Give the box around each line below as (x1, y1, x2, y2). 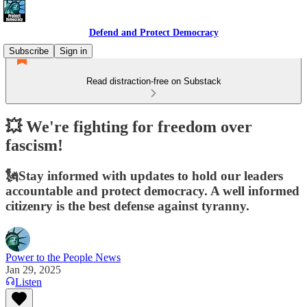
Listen (15, 275, 42, 288)
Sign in (60, 46, 87, 56)
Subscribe (9, 46, 49, 56)
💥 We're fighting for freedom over (5, 117, 252, 136)
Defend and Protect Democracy (88, 27, 219, 38)
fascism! (5, 136, 63, 154)
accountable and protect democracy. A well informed (5, 183, 299, 198)
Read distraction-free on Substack (86, 76, 221, 86)
